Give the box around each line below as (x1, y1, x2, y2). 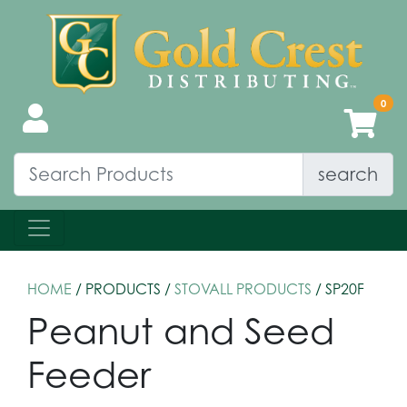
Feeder (27, 351, 151, 396)
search (318, 162, 378, 185)
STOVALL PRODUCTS (174, 279, 312, 298)
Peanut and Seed (27, 307, 334, 352)
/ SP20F (312, 279, 364, 298)
